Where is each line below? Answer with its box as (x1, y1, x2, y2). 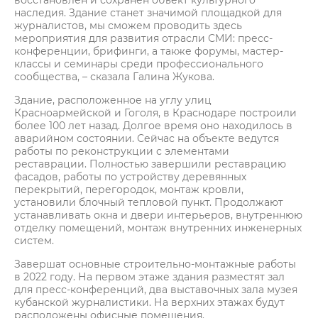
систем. (14, 234, 54, 247)
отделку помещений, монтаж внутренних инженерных (14, 221, 302, 234)
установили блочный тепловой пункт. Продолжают (14, 196, 283, 209)
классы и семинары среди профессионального (14, 57, 263, 70)
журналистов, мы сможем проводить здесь (14, 19, 242, 32)
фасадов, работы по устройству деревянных (14, 170, 246, 183)
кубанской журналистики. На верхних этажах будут (14, 296, 285, 309)
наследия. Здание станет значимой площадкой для (14, 6, 282, 19)
